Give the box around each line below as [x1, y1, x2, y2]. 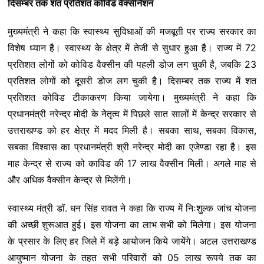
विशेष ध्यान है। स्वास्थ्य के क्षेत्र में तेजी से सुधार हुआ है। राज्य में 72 [7, 41, 257, 54]
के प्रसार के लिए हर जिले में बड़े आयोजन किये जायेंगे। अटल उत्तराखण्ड [7, 235, 257, 247]
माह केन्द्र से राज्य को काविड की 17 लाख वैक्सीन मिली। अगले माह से [7, 157, 257, 169]
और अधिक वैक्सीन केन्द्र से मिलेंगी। [7, 173, 132, 186]
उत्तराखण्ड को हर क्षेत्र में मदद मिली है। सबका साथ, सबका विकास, [7, 124, 257, 136]
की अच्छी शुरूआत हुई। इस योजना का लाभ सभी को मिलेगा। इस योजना [7, 218, 257, 230]
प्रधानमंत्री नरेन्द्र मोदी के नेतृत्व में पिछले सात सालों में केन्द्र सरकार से [7, 107, 257, 120]
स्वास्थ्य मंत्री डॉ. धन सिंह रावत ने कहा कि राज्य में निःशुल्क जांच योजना [7, 202, 257, 214]
